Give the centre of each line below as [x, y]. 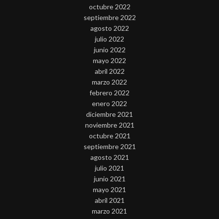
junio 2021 [109, 178]
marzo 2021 [109, 211]
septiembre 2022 [109, 17]
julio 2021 [109, 168]
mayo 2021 [109, 189]
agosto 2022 [109, 28]
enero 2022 [109, 103]
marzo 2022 [109, 82]
